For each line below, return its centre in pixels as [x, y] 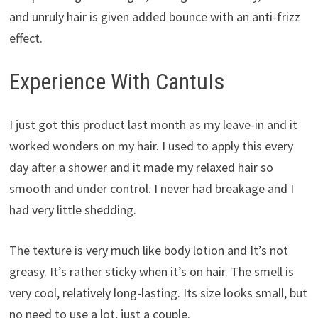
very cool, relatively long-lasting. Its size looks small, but [158, 292]
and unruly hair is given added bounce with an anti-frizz [154, 17]
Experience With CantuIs [116, 82]
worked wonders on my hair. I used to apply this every [151, 146]
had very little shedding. [74, 209]
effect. [26, 38]
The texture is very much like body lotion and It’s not [148, 250]
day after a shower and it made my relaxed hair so [141, 167]
